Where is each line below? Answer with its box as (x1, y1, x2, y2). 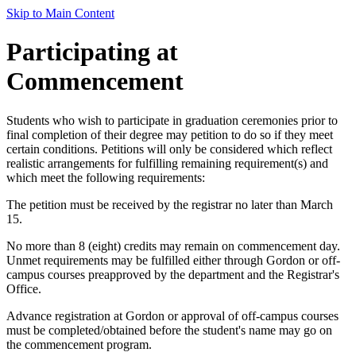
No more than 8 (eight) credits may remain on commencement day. (6, 238, 340, 253)
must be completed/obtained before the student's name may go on (6, 323, 332, 337)
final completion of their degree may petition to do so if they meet (6, 127, 333, 141)
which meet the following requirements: (6, 170, 205, 184)
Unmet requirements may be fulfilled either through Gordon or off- (6, 253, 340, 267)
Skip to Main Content (6, 6, 114, 20)
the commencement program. (6, 337, 152, 351)
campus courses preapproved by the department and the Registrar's (6, 267, 339, 281)
